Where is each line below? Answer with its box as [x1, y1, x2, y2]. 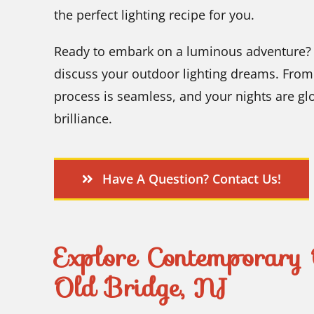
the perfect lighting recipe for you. [54, 6, 254, 23]
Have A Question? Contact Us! [102, 170, 281, 187]
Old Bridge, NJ [54, 267, 229, 308]
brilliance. [54, 109, 112, 127]
